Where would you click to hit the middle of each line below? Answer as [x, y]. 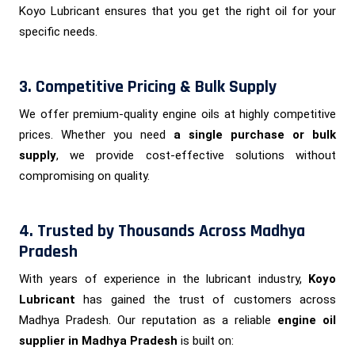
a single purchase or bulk [255, 134]
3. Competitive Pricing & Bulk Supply [148, 87]
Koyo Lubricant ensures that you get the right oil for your [177, 11]
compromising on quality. [84, 176]
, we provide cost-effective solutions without [196, 155]
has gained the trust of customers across [206, 299]
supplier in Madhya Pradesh [98, 340]
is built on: [206, 340]
